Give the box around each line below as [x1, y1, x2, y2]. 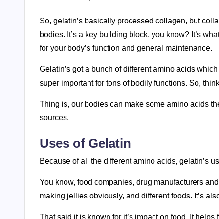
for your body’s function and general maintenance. [40, 44, 212, 52]
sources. [40, 113, 69, 122]
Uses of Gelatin [40, 135, 131, 151]
